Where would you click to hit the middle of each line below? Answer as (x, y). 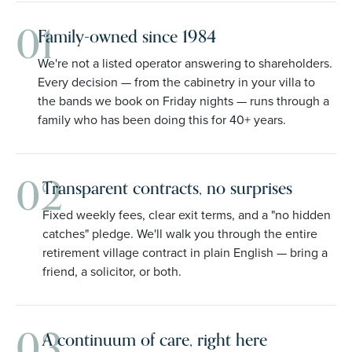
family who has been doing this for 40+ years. (162, 119)
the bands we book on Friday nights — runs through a (184, 101)
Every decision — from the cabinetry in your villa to (177, 82)
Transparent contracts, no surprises (168, 188)
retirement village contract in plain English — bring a (185, 252)
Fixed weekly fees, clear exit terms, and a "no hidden (187, 214)
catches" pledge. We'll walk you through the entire (180, 233)
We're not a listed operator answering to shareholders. (185, 63)
